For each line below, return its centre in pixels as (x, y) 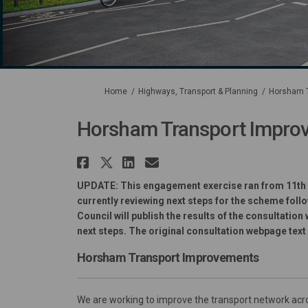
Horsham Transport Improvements (168, 258)
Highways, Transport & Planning (198, 92)
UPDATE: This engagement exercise (159, 186)
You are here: (101, 91)
